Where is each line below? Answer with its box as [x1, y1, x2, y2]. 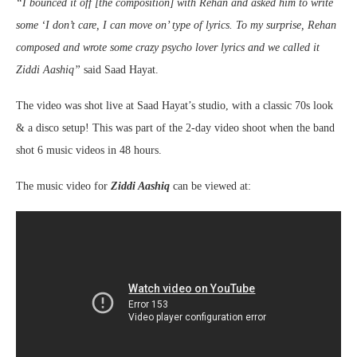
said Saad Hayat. [80, 64, 159, 76]
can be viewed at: [170, 180, 251, 192]
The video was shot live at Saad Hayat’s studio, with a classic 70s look [16, 100, 333, 112]
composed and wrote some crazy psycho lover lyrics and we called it [16, 41, 320, 53]
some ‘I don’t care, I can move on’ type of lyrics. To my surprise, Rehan [16, 19, 336, 31]
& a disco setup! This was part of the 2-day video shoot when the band [16, 122, 335, 134]
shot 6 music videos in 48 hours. [16, 144, 162, 156]
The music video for [16, 180, 111, 192]
